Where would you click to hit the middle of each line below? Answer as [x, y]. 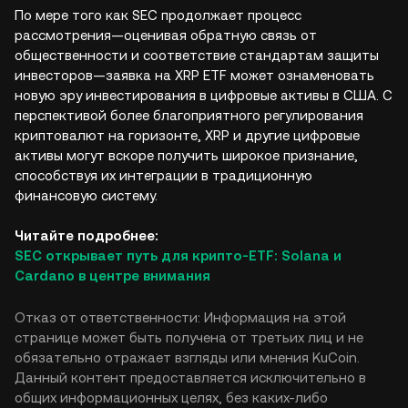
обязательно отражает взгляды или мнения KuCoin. [187, 357]
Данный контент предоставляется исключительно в [190, 377]
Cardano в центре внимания [112, 275]
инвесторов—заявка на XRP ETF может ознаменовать [194, 75]
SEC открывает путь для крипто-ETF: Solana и [178, 255]
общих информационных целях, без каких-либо [171, 398]
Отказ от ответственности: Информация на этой [180, 317]
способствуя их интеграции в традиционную [163, 175]
